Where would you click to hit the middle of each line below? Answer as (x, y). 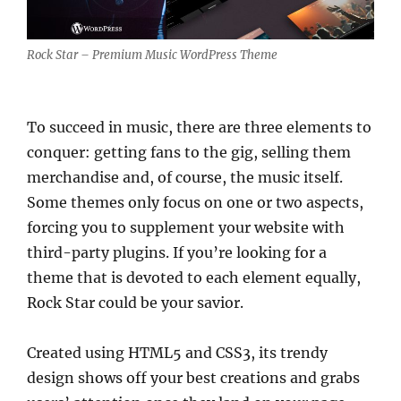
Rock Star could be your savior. (135, 302)
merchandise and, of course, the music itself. (185, 177)
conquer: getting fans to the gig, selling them (189, 152)
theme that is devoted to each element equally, (194, 277)
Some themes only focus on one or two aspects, (195, 202)
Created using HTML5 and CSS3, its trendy (177, 352)
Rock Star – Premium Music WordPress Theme (152, 55)
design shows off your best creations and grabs (193, 377)
